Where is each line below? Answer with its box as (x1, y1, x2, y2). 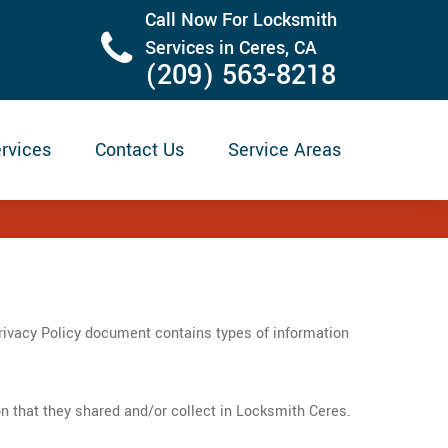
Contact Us (95, 137, 184, 163)
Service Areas (228, 137, 341, 163)
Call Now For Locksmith (145, 7, 337, 33)
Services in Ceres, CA (145, 35, 317, 61)
